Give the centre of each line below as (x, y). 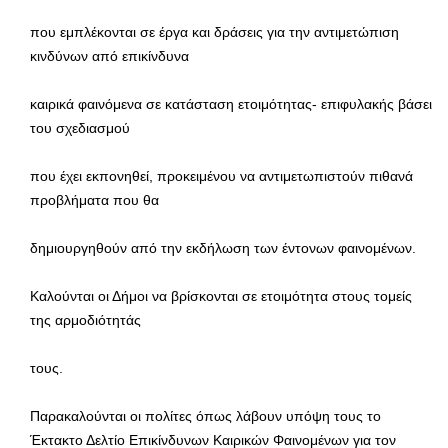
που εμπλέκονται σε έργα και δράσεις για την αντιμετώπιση (214, 31)
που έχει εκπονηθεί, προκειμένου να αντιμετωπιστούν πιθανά (221, 175)
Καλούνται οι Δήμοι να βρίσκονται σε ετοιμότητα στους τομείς (221, 295)
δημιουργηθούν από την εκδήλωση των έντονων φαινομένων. (223, 247)
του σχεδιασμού (80, 127)
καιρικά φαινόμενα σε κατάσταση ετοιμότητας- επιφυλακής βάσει (231, 103)
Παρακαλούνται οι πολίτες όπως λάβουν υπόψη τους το (205, 415)
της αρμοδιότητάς (85, 319)
